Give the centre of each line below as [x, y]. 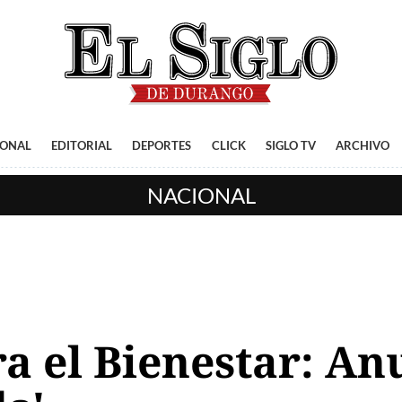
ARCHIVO [363, 145]
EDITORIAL [81, 145]
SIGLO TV [291, 145]
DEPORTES [162, 145]
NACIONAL [201, 195]
